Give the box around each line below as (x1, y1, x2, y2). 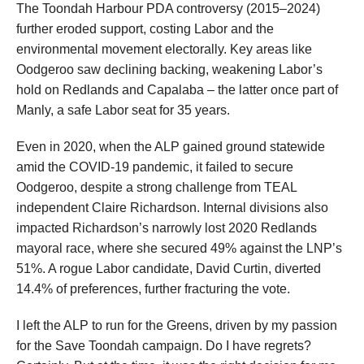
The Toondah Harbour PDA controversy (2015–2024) (16, 2, 320, 16)
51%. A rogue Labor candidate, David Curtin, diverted (16, 262, 321, 276)
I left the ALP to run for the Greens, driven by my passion (16, 318, 337, 333)
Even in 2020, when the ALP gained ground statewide (16, 140, 325, 154)
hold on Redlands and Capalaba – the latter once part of (16, 83, 338, 97)
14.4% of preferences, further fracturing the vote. (16, 282, 290, 297)
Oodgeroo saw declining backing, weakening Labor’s (16, 63, 323, 77)
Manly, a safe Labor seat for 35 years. (16, 103, 230, 118)
